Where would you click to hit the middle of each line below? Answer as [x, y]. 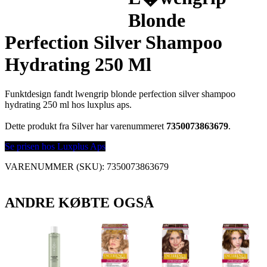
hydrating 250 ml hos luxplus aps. [68, 104]
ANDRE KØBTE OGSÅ [79, 202]
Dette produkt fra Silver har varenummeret [86, 126]
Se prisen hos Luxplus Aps [55, 146]
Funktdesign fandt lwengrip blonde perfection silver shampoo [120, 94]
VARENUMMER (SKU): [56, 166]
